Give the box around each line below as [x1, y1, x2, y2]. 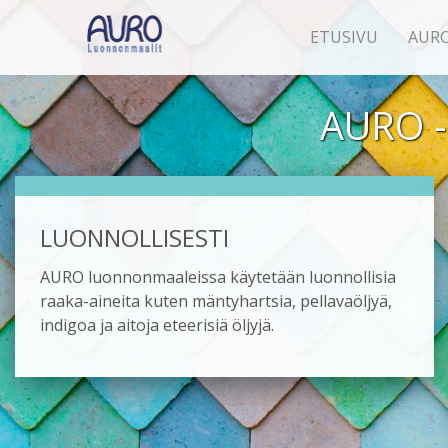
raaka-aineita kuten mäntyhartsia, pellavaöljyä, [40, 290, 392, 312]
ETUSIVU [309, 26, 378, 48]
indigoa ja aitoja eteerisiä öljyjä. [40, 314, 274, 336]
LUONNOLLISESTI [40, 221, 229, 254]
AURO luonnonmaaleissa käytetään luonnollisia [40, 266, 396, 288]
